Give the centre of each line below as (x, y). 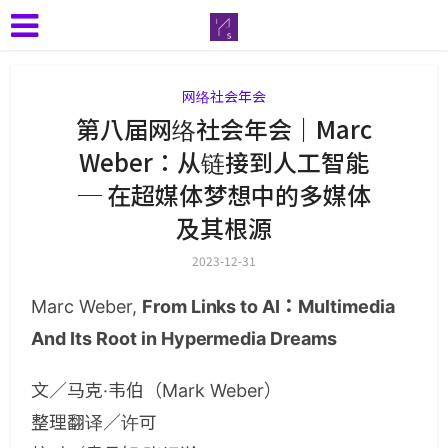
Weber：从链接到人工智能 (224, 161)
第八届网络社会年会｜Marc (224, 128)
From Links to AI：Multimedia (268, 306)
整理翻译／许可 (94, 422)
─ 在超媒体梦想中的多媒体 (224, 194)
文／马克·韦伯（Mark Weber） (156, 390)
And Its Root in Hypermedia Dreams (184, 338)
